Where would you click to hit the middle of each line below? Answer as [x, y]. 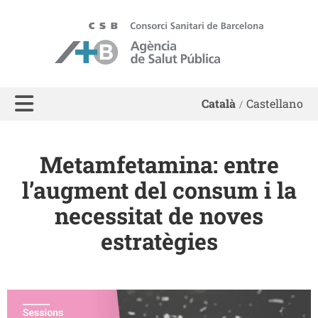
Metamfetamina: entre [159, 164]
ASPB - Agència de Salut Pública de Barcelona [169, 29]
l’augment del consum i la [159, 190]
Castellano [275, 104]
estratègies [159, 241]
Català [219, 104]
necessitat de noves [159, 215]
